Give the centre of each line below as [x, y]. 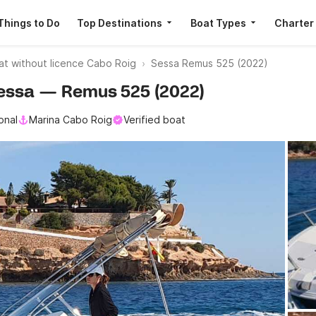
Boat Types [218, 23]
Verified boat [154, 120]
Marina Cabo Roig [71, 120]
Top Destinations [119, 23]
